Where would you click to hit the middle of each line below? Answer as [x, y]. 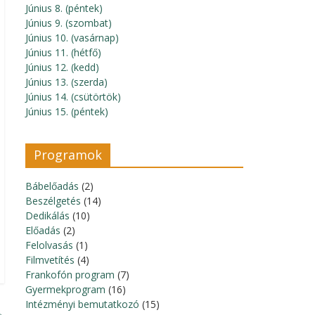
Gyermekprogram [65, 289]
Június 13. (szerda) [66, 82]
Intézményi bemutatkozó [82, 304]
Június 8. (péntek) [64, 8]
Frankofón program [70, 275]
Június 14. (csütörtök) [73, 97]
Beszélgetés [53, 201]
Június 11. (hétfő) [63, 52]
